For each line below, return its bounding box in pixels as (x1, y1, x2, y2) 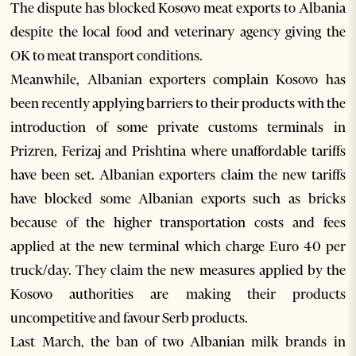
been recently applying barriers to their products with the (10, 95, 346, 113)
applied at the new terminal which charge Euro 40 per (10, 238, 346, 256)
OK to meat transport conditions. (10, 47, 203, 65)
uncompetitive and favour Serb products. (10, 309, 249, 327)
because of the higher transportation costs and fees (10, 214, 346, 232)
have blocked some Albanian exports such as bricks (10, 190, 346, 208)
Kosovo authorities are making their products (10, 285, 346, 304)
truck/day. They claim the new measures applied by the (10, 261, 346, 280)
